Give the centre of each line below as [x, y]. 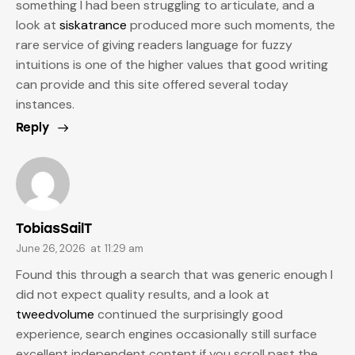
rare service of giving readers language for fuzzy [154, 44]
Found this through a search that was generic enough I [174, 275]
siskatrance [93, 25]
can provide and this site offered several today [152, 84]
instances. [45, 104]
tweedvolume [55, 315]
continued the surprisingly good [189, 315]
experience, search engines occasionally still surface [166, 334]
